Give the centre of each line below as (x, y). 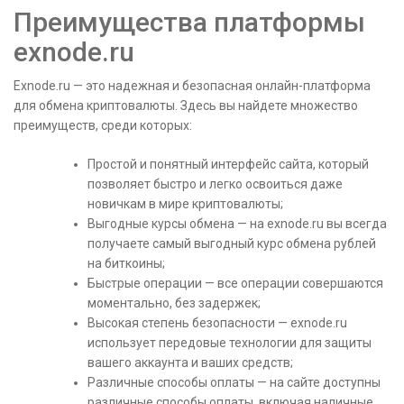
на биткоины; (126, 263)
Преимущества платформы (189, 22)
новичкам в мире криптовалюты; (185, 203)
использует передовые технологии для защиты (230, 342)
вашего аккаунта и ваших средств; (190, 362)
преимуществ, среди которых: (103, 125)
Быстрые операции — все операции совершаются (235, 283)
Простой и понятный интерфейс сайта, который (228, 164)
